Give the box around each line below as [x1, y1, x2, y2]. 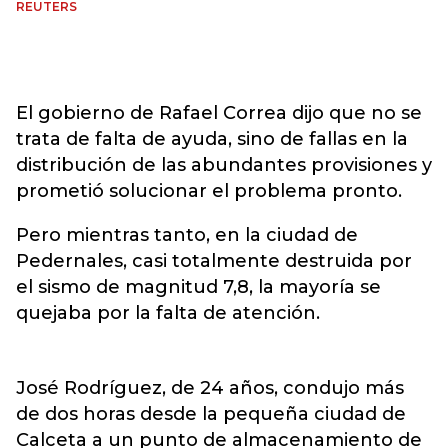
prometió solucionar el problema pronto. [16, 180, 402, 202]
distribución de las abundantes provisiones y [16, 154, 432, 176]
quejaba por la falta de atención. [16, 302, 320, 324]
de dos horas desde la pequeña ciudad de [16, 403, 406, 425]
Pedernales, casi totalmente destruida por [16, 250, 412, 272]
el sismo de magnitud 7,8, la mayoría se [16, 276, 381, 298]
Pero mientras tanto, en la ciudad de [16, 224, 358, 246]
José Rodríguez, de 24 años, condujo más [16, 377, 404, 399]
